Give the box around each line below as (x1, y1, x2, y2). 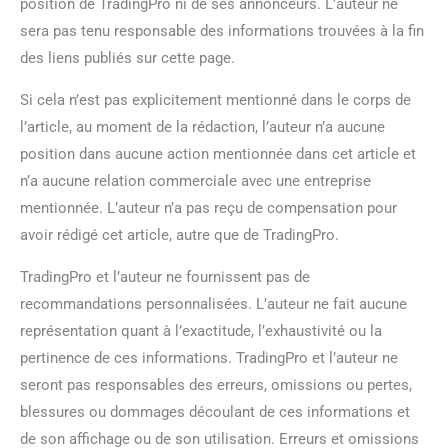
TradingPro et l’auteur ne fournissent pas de (20, 267, 310, 286)
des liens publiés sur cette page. (20, 48, 235, 67)
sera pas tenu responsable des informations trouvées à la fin (20, 21, 424, 40)
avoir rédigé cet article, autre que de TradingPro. (20, 225, 339, 244)
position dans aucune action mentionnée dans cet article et (20, 144, 416, 163)
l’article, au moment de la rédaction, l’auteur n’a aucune (20, 117, 385, 136)
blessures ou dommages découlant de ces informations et (20, 402, 410, 421)
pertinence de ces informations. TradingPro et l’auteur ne (20, 348, 398, 367)
